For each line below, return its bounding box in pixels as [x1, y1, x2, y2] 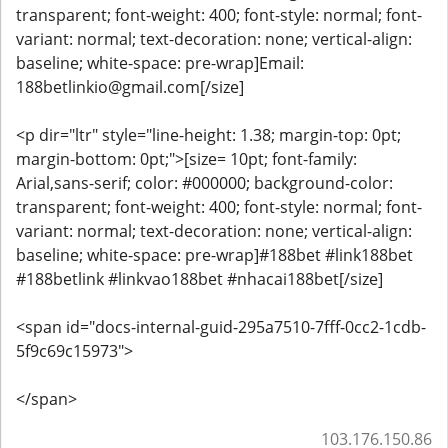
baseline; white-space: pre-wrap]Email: [16, 52, 304, 74]
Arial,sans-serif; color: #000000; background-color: [16, 172, 393, 194]
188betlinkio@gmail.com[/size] [16, 76, 244, 98]
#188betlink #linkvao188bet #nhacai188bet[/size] [16, 268, 383, 290]
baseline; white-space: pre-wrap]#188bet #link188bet [16, 244, 413, 266]
